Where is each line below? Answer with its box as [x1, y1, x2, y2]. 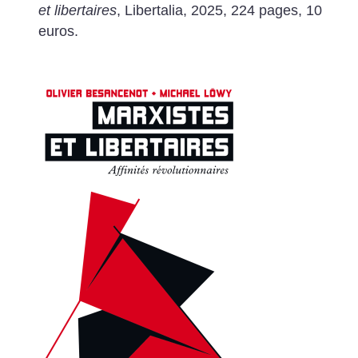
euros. [38, 23, 78, 40]
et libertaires [38, 2, 117, 19]
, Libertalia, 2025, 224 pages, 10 [116, 2, 326, 19]
